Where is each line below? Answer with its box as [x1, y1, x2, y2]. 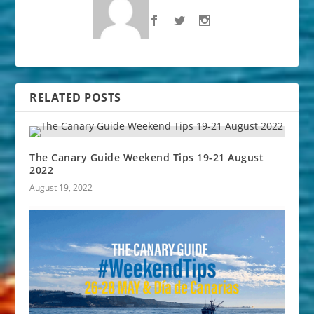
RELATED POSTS [29, 90, 121, 106]
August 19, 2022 [29, 182, 93, 194]
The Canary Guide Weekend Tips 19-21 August [29, 151, 264, 165]
